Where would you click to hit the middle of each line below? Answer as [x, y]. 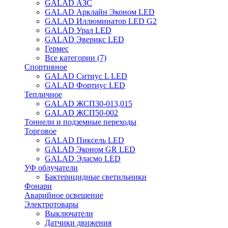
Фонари [38, 186]
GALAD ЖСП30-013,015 [89, 104]
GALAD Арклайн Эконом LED [100, 12]
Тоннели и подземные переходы [80, 122]
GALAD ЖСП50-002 [81, 113]
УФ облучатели [51, 168]
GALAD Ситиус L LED [86, 76]
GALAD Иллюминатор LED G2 [101, 21]
